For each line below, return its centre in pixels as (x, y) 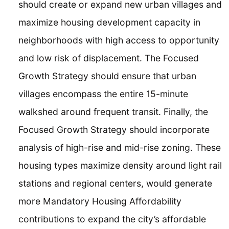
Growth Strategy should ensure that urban (107, 76)
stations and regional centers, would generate (115, 183)
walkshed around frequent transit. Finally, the (113, 111)
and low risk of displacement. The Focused (109, 58)
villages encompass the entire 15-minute (103, 94)
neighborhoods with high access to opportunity (119, 40)
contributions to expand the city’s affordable (112, 219)
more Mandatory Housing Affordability (100, 201)
